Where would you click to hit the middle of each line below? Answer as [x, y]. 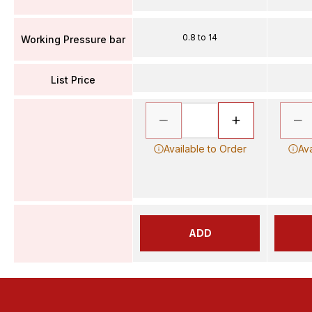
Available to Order [205, 149]
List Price [73, 79]
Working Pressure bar [73, 39]
